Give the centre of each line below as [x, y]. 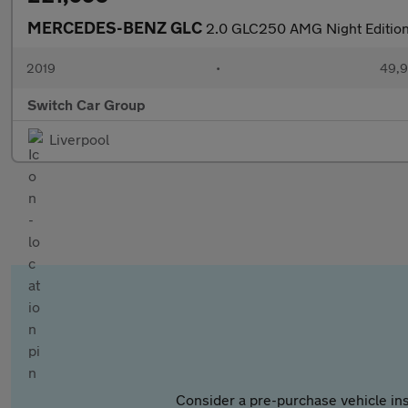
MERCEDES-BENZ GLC [117, 27]
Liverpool [79, 139]
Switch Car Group [87, 104]
